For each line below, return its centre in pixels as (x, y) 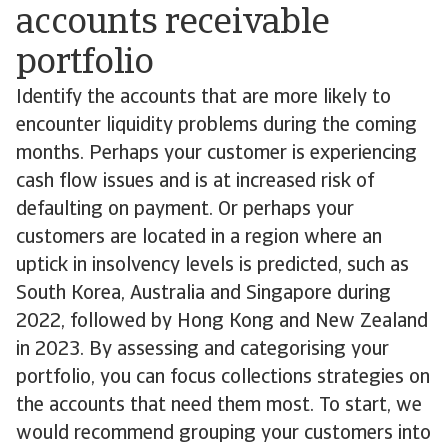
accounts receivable (173, 24)
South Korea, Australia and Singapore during (203, 294)
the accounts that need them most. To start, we (219, 406)
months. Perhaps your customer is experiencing (216, 154)
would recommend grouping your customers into (223, 434)
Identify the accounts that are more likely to (203, 98)
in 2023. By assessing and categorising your (202, 350)
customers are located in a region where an (199, 238)
